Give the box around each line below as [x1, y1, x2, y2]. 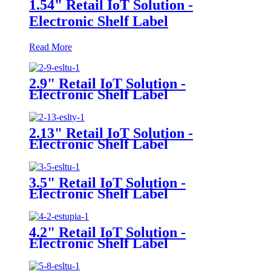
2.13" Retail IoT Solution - [29, 125, 193, 141]
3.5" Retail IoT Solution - [29, 174, 186, 191]
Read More [29, 41, 72, 52]
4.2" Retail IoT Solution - [29, 224, 186, 240]
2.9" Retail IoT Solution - [29, 75, 186, 91]
